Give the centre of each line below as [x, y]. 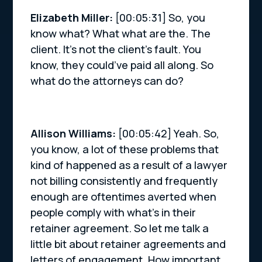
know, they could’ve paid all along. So [122, 65]
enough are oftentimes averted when [124, 197]
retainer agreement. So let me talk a [120, 228]
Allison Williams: [75, 134]
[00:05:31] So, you [161, 18]
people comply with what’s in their [113, 213]
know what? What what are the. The [121, 34]
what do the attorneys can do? [107, 81]
